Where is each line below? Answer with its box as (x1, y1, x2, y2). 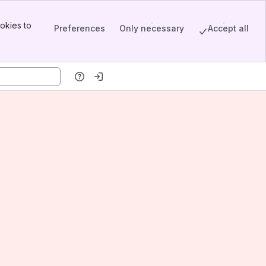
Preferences (54, 23, 105, 33)
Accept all (208, 23, 249, 33)
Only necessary (119, 23, 184, 33)
